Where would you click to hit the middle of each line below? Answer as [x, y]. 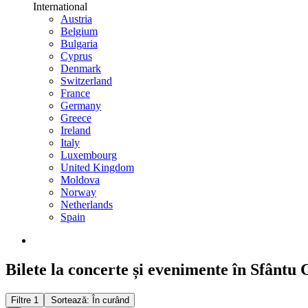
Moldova [80, 180]
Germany [81, 106]
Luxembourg [89, 155]
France [75, 93]
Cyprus [76, 56]
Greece [76, 118]
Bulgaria [79, 44]
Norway [78, 192]
